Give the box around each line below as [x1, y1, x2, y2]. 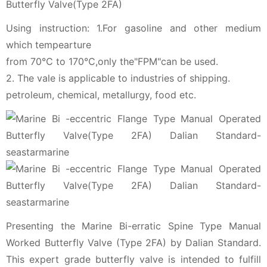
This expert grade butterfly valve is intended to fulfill [6, 253, 261, 265]
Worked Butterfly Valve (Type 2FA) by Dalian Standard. [6, 236, 261, 249]
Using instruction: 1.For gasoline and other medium [6, 21, 261, 34]
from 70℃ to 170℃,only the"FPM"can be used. [6, 55, 218, 67]
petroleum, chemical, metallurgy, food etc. [6, 88, 196, 101]
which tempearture [6, 38, 91, 51]
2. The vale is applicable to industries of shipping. [6, 72, 230, 84]
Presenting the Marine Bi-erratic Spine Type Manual [6, 219, 261, 232]
